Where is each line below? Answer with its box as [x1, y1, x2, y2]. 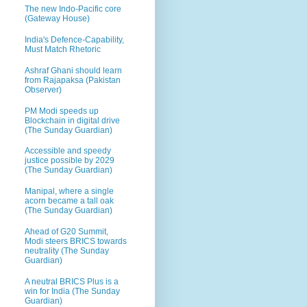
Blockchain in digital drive [25, 115, 120, 125]
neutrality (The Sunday [25, 245, 109, 256]
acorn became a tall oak [25, 196, 114, 206]
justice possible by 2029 [25, 156, 114, 166]
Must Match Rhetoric [25, 44, 101, 54]
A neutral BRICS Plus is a [25, 276, 119, 286]
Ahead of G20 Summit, [25, 226, 108, 236]
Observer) [25, 84, 62, 95]
